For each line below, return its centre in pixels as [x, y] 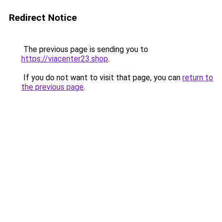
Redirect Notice [43, 18]
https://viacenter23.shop [65, 59]
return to [198, 78]
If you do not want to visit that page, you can [102, 78]
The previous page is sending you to [85, 49]
